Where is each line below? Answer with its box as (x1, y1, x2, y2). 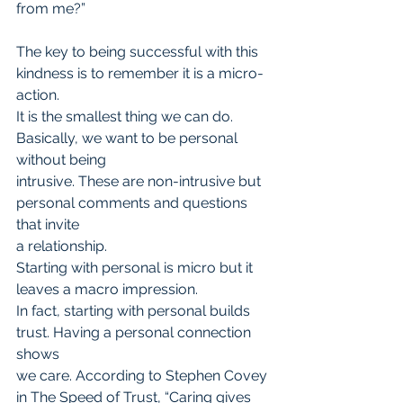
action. (16, 86, 59, 104)
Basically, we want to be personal (16, 130, 241, 148)
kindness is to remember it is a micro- (16, 65, 264, 83)
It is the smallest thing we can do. (16, 108, 237, 126)
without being (16, 151, 106, 169)
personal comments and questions (16, 194, 251, 212)
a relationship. (16, 237, 107, 255)
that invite (16, 216, 79, 234)
